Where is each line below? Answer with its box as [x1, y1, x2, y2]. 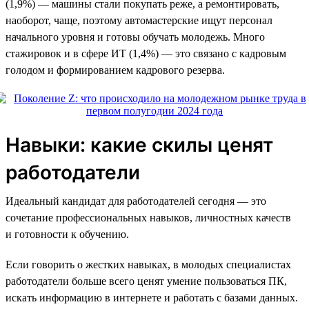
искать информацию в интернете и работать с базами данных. [6, 291, 298, 303]
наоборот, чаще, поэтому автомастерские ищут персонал [6, 14, 272, 26]
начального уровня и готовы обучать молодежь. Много [6, 30, 265, 43]
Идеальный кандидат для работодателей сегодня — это [6, 195, 266, 207]
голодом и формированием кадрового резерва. [6, 63, 225, 76]
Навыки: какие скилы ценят [6, 132, 273, 157]
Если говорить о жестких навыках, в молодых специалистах [6, 258, 291, 270]
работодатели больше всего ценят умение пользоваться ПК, [6, 275, 287, 287]
